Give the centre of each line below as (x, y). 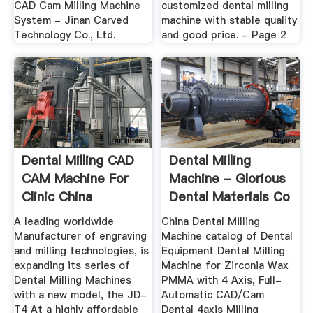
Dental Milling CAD (78, 161)
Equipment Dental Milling (224, 250)
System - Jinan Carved (71, 21)
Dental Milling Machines (72, 280)
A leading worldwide (64, 221)
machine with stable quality (230, 21)
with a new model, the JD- (80, 294)
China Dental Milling (211, 221)
